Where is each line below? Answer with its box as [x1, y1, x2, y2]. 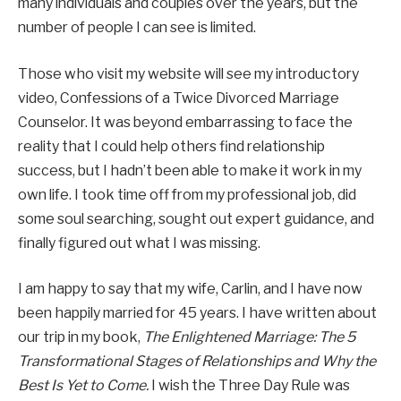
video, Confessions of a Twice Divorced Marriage [18, 89, 339, 107]
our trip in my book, [18, 328, 143, 346]
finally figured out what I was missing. [18, 234, 260, 252]
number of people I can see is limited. [18, 19, 256, 37]
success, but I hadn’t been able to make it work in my [18, 161, 362, 179]
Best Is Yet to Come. [18, 377, 151, 395]
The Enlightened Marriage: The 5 [143, 328, 355, 346]
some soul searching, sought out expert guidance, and [18, 209, 374, 227]
